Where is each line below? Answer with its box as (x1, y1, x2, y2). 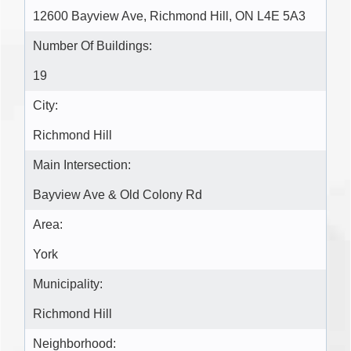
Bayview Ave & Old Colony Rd (33, 188, 202, 202)
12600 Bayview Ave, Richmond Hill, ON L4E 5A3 (33, 9, 306, 24)
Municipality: (33, 277, 103, 291)
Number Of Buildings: (33, 39, 152, 53)
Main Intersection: (33, 158, 131, 172)
